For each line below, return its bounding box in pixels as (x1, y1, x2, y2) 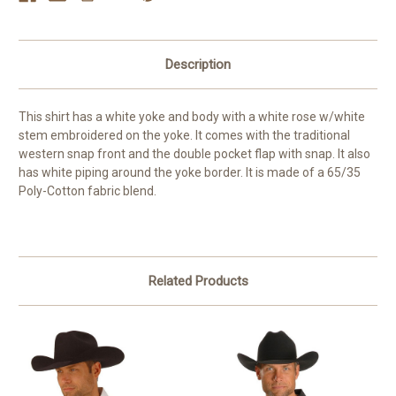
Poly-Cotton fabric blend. (19, 184, 156, 199)
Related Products (148, 273, 248, 290)
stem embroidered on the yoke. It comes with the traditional (19, 128, 350, 143)
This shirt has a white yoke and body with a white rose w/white (19, 110, 365, 125)
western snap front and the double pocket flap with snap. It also (19, 147, 370, 162)
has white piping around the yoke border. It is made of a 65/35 (19, 165, 361, 180)
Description (165, 57, 231, 73)
